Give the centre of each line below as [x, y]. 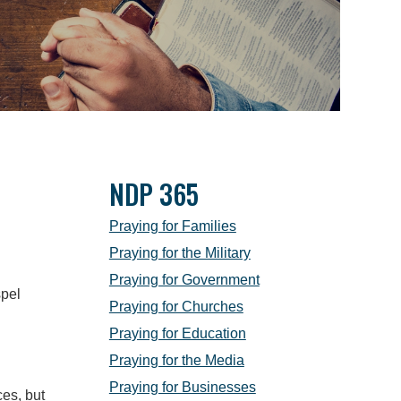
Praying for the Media [176, 360]
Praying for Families [172, 226]
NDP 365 [154, 194]
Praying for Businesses [182, 387]
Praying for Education [177, 333]
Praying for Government [184, 280]
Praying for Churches [176, 307]
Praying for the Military [179, 253]
